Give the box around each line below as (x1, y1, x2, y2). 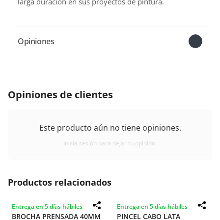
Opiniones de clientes (8, 88, 113, 101)
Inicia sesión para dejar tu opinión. (63, 139, 157, 147)
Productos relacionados (8, 176, 111, 188)
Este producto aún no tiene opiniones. (39, 122, 181, 133)
